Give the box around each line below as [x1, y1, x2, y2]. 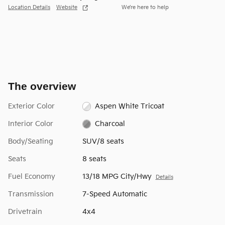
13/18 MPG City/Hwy [82, 172, 152, 181]
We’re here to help [122, 5, 169, 11]
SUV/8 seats [82, 137, 124, 146]
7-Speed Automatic [82, 189, 147, 198]
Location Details [8, 5, 50, 11]
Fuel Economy [8, 172, 55, 181]
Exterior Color [8, 101, 55, 110]
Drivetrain [8, 207, 42, 216]
